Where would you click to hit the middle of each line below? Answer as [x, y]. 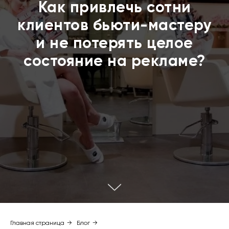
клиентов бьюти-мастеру [114, 25]
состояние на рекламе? [114, 61]
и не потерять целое [114, 43]
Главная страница [37, 223]
